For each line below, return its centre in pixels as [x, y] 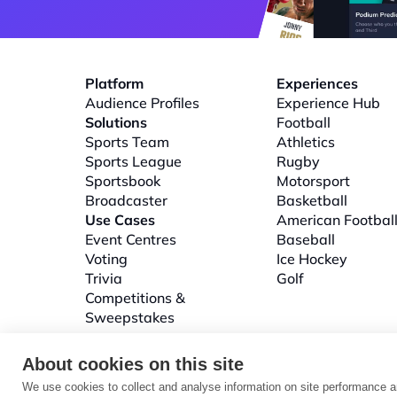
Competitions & [135, 298]
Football [304, 122]
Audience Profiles [142, 103]
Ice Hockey [312, 259]
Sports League [133, 161]
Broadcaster [126, 200]
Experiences [317, 83]
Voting [106, 259]
